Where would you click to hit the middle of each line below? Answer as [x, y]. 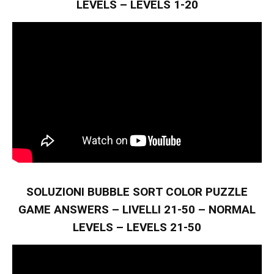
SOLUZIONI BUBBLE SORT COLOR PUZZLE [137, 192]
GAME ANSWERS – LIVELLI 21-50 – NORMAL [137, 210]
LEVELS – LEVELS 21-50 [137, 228]
